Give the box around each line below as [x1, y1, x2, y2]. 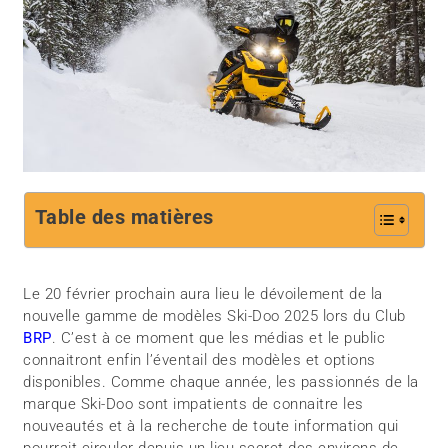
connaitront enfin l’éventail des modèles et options [23, 351, 376, 370]
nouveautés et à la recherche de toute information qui [23, 417, 399, 436]
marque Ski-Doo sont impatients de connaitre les [23, 395, 364, 414]
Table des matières [34, 205, 214, 230]
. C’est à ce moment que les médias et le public [51, 329, 386, 348]
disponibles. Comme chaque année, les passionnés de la [23, 373, 419, 392]
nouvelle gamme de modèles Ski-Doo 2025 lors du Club [23, 307, 406, 326]
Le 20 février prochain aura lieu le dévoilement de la [23, 285, 383, 304]
